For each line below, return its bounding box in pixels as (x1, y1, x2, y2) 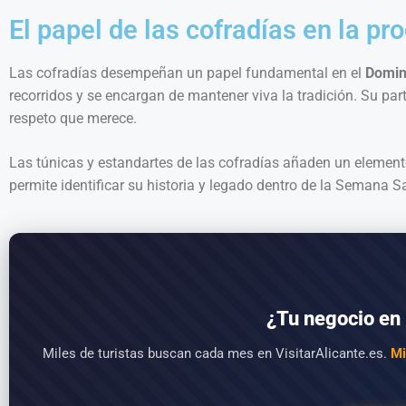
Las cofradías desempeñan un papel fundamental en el (9, 64, 365, 82)
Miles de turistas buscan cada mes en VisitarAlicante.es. (42, 345, 391, 362)
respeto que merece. (9, 110, 137, 128)
